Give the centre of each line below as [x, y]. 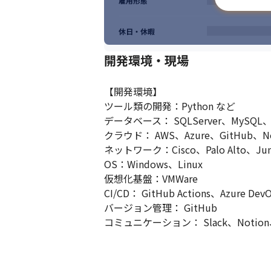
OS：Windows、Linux [153, 164]
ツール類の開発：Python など [170, 106]
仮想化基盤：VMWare [151, 178]
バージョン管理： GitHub [161, 207]
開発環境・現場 [146, 60]
